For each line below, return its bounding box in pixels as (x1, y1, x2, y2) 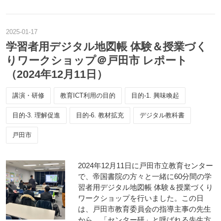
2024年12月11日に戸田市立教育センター (78, 161, 213, 170)
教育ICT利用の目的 (60, 92, 115, 99)
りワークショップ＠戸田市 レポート (6, 54, 187, 67)
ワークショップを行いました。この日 (78, 194, 204, 202)
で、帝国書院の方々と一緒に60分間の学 (78, 172, 212, 181)
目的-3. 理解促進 (12, 111, 60, 119)
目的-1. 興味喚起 (131, 92, 179, 99)
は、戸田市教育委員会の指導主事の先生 (78, 205, 211, 213)
